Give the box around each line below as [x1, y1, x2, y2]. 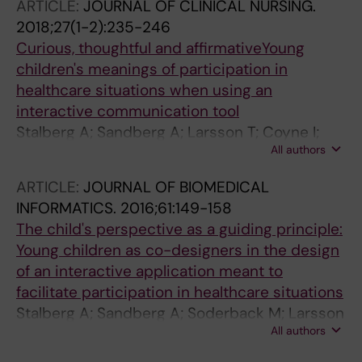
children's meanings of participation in [16, 59, 288, 79]
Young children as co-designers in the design [16, 240, 339, 260]
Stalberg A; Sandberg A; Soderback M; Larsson [16, 303, 344, 323]
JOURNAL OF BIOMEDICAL [83, 177, 269, 197]
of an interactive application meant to [16, 261, 283, 281]
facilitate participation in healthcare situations [16, 282, 343, 302]
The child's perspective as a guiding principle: [16, 219, 343, 239]
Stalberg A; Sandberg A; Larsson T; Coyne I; [16, 122, 319, 142]
